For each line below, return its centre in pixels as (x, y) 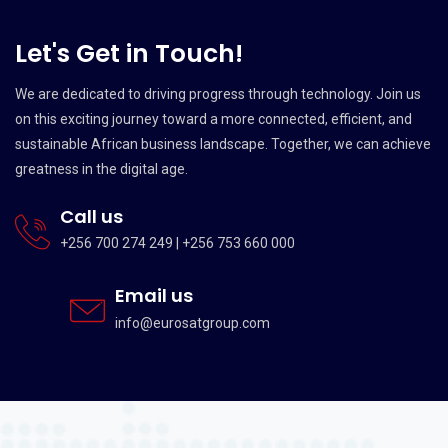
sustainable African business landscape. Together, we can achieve (223, 143)
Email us (154, 296)
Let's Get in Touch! (129, 53)
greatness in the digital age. (101, 168)
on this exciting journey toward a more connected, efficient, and (213, 118)
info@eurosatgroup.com (192, 322)
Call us (91, 216)
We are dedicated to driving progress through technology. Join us (218, 93)
